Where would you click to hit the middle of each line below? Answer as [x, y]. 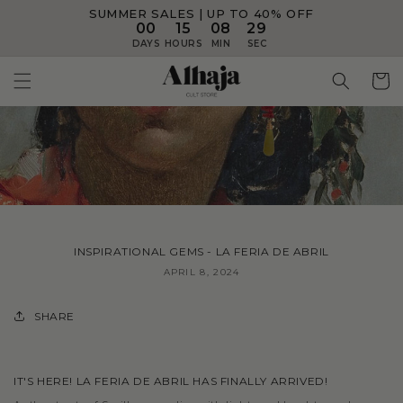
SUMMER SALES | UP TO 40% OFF [201, 13]
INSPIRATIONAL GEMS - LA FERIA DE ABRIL [201, 252]
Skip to [46, 14]
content [48, 26]
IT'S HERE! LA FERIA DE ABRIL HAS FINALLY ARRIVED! [171, 381]
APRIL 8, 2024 [201, 273]
